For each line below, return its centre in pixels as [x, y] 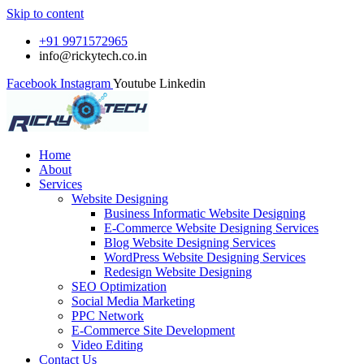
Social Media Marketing [133, 301]
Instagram [85, 83]
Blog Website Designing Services [190, 243]
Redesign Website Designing [178, 272]
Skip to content [45, 13]
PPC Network [108, 316]
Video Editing [107, 345]
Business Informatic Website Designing [205, 213]
